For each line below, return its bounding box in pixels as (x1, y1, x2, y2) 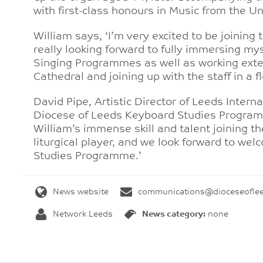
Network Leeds (53, 210, 113, 220)
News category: (142, 210, 205, 220)
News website (53, 188, 109, 197)
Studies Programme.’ (33, 151, 141, 162)
